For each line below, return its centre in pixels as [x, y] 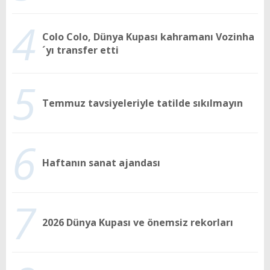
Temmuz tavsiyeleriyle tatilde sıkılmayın [143, 103]
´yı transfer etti [80, 50]
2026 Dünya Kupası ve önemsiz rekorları [138, 223]
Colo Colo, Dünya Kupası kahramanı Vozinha [148, 37]
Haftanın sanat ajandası [101, 163]
